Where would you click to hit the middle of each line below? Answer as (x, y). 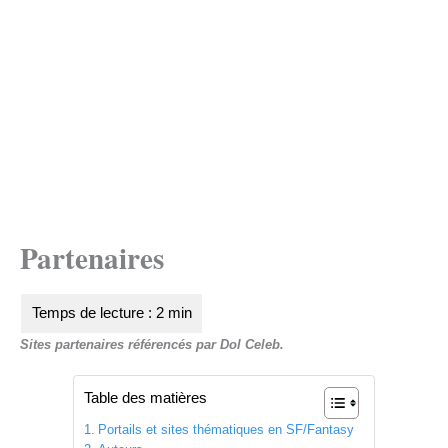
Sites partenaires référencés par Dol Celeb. (152, 344)
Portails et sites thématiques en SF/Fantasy (225, 430)
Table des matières (145, 397)
